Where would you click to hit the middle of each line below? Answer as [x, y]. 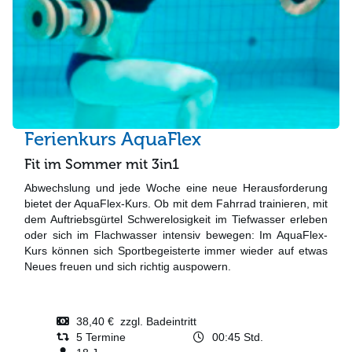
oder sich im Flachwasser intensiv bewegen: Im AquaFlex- [176, 235]
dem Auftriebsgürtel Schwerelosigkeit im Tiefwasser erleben [176, 220]
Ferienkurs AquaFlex [113, 139]
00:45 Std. [234, 337]
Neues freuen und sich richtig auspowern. [128, 267]
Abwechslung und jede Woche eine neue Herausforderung [176, 188]
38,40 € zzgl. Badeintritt [133, 322]
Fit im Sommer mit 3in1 [102, 165]
